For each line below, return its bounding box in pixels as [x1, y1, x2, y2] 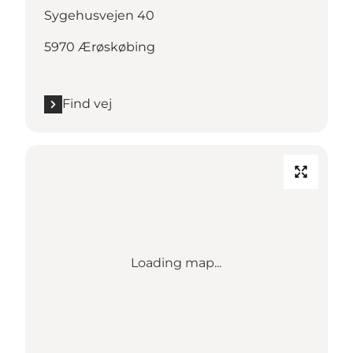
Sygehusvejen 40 [44, 8, 154, 24]
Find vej [62, 96, 112, 112]
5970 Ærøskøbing [44, 39, 155, 55]
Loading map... [131, 255, 222, 271]
